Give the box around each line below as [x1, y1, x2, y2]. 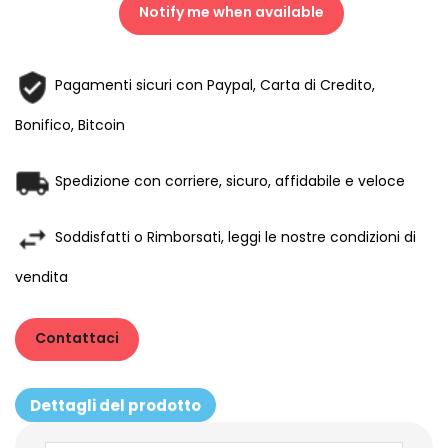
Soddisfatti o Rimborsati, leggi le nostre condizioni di [55, 226, 416, 247]
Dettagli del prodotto [30, 394, 201, 416]
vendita [15, 266, 68, 287]
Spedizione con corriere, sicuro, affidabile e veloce [55, 170, 405, 191]
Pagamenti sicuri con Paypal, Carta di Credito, [55, 74, 375, 95]
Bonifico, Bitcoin [15, 114, 125, 135]
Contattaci [35, 327, 119, 348]
